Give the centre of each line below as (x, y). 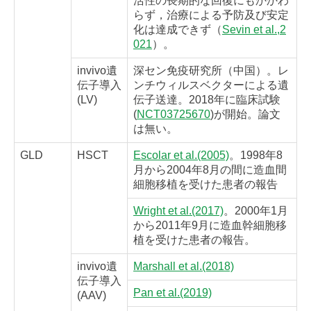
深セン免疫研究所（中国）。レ (211, 71)
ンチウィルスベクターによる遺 (211, 85)
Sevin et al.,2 (254, 30)
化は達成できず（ (178, 30)
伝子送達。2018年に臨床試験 (207, 100)
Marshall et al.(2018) (184, 267)
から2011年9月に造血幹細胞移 (210, 226)
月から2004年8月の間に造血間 (210, 170)
